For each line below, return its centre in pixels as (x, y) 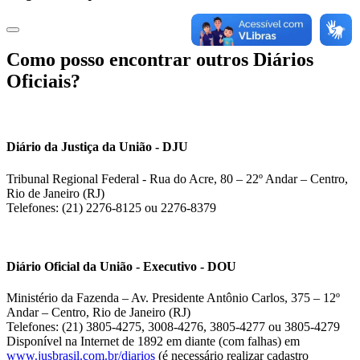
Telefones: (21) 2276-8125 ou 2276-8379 (111, 207)
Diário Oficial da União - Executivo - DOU (121, 266)
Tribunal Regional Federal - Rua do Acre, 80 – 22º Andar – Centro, (177, 178)
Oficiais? (43, 82)
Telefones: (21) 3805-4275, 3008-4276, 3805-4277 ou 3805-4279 (173, 327)
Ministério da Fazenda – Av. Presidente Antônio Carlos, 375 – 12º (173, 298)
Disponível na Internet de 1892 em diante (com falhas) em (153, 342)
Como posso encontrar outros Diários (160, 60)
